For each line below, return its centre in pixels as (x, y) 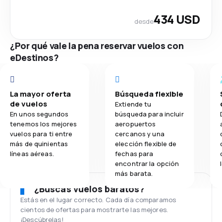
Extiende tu (133, 104)
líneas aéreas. (32, 154)
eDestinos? (34, 57)
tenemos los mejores (44, 124)
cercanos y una (140, 134)
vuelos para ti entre (41, 134)
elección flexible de (146, 144)
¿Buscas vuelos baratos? (89, 189)
